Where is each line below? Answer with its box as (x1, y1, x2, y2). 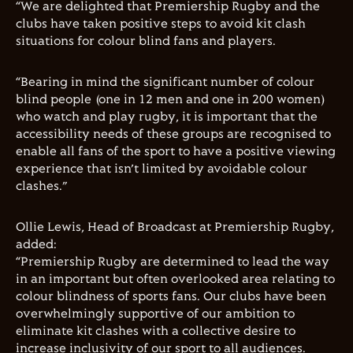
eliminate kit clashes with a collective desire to (16, 325, 295, 339)
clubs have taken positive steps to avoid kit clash (16, 17, 306, 32)
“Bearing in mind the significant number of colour (16, 76, 314, 90)
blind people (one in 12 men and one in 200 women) (16, 93, 325, 107)
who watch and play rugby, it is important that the (16, 110, 318, 124)
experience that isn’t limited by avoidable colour (16, 162, 307, 176)
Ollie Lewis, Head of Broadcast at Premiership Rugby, (16, 221, 334, 235)
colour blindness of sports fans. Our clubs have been (16, 290, 326, 304)
